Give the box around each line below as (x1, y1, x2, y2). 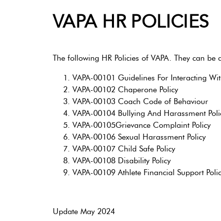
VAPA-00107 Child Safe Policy (73, 144, 175, 153)
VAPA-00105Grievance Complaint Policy (73, 120, 211, 130)
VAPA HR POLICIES (53, 9, 209, 34)
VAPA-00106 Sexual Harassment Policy (73, 132, 206, 142)
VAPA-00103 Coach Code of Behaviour (73, 96, 208, 106)
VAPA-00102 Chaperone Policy (73, 84, 178, 94)
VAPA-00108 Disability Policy (73, 155, 171, 165)
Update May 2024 (53, 206, 115, 216)
